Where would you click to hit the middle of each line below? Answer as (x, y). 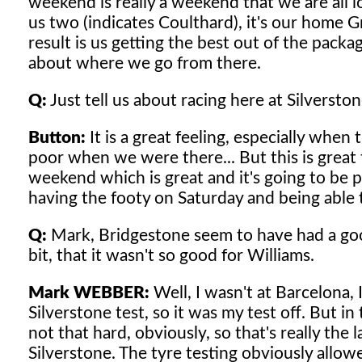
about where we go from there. (145, 63)
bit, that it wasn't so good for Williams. (171, 255)
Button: (57, 137)
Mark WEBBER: (89, 293)
